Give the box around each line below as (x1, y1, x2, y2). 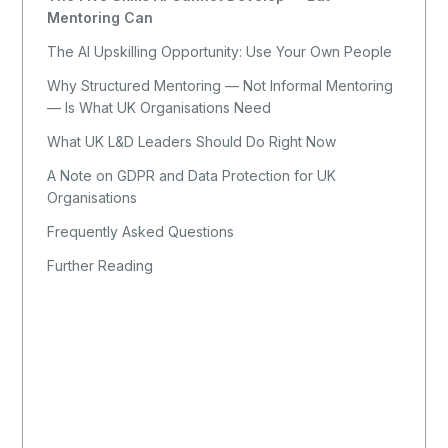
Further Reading (47, 256, 154, 274)
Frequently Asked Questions (47, 222, 235, 240)
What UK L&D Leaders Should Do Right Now (47, 132, 337, 150)
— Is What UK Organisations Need (47, 98, 272, 116)
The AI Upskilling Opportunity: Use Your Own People (47, 42, 393, 60)
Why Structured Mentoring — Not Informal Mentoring (47, 76, 394, 94)
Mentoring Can (47, 8, 154, 26)
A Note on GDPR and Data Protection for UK (47, 166, 337, 184)
